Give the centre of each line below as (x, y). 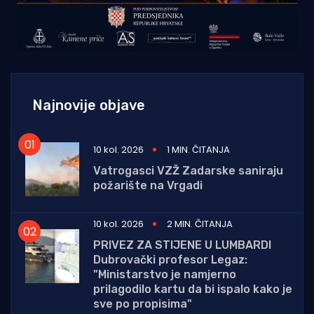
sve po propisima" (143, 304)
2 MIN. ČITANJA (200, 224)
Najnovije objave (89, 105)
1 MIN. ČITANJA (198, 149)
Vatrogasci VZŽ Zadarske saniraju (188, 170)
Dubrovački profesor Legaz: (170, 260)
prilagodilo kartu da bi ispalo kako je (193, 289)
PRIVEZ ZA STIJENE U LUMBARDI (182, 245)
